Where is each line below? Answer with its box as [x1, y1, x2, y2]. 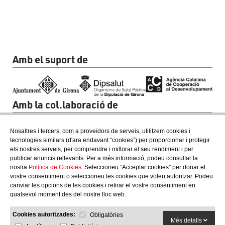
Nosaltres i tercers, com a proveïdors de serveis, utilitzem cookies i [10, 128, 190, 135]
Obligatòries [90, 211, 123, 218]
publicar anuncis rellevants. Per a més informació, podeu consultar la [10, 155, 198, 162]
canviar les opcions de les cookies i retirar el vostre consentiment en [10, 182, 195, 189]
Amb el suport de [13, 53, 88, 66]
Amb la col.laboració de [13, 97, 118, 111]
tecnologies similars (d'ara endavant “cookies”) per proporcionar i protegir [10, 137, 210, 144]
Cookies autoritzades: [13, 210, 75, 218]
